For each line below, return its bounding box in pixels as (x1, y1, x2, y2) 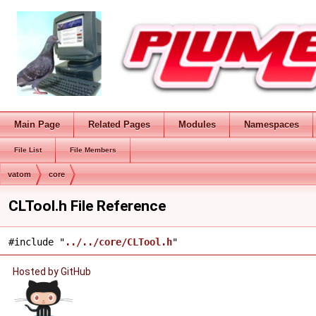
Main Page (14, 119, 60, 130)
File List (14, 146, 42, 154)
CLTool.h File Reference (8, 197, 166, 214)
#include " (8, 236, 65, 248)
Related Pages (88, 119, 150, 130)
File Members (70, 146, 116, 154)
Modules (178, 119, 216, 130)
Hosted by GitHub (12, 266, 95, 277)
